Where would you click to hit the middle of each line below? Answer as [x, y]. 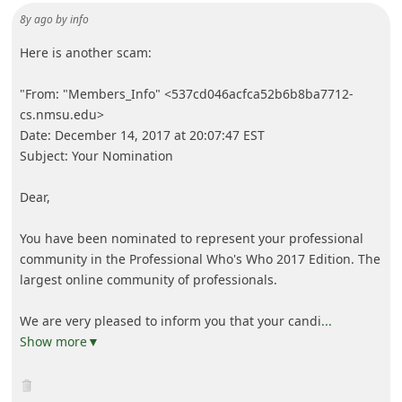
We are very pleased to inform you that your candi [170, 321]
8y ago [36, 20]
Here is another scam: [85, 53]
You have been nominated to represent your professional [191, 239]
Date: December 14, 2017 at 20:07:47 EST [142, 135]
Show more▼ [59, 342]
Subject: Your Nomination [96, 156]
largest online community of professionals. [148, 280]
